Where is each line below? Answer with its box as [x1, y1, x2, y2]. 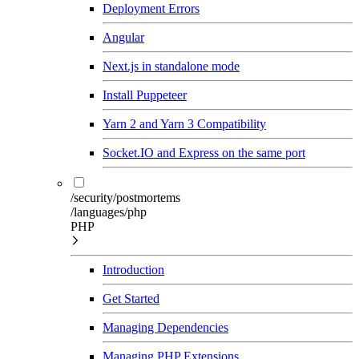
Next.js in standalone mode [103, 58, 240, 73]
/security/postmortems [71, 190, 180, 204]
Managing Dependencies [103, 320, 228, 334]
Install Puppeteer [103, 87, 187, 102]
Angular [103, 30, 144, 44]
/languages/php [71, 204, 147, 219]
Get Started [103, 291, 159, 305]
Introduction [103, 262, 164, 276]
